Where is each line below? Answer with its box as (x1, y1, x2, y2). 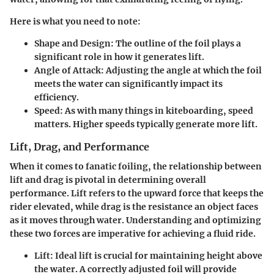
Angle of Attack (34, 64, 101, 76)
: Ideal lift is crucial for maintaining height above (50, 250, 262, 261)
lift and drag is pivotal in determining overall (10, 174, 206, 185)
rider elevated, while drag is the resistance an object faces (10, 201, 258, 212)
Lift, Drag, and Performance (10, 140, 149, 153)
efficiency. (34, 91, 79, 103)
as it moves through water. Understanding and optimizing (10, 215, 261, 226)
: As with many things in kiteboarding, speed (60, 105, 253, 116)
